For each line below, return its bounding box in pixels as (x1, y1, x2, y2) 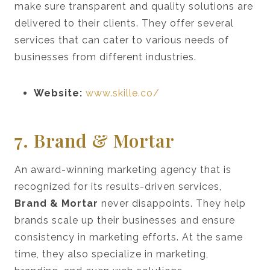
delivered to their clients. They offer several (14, 17, 234, 29)
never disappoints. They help (98, 197, 246, 209)
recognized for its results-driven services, (14, 180, 222, 192)
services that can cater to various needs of (14, 34, 229, 46)
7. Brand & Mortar (14, 128, 174, 152)
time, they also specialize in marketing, (14, 248, 209, 260)
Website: (34, 87, 83, 99)
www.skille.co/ (86, 87, 160, 99)
